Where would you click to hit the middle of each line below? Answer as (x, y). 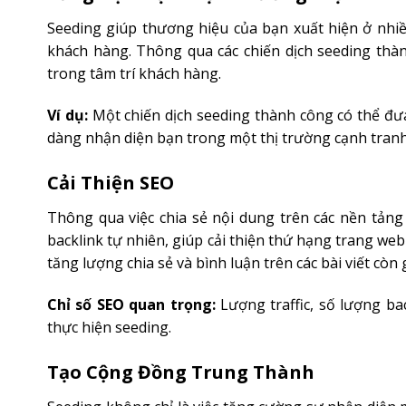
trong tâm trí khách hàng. (134, 74)
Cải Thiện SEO (111, 182)
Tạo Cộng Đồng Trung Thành (181, 372)
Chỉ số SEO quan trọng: (131, 304)
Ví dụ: (68, 116)
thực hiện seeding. (109, 327)
